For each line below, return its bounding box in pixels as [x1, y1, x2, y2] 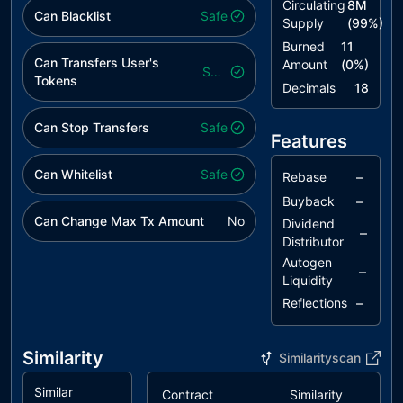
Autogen [282, 255, 332, 270]
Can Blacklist [34, 8, 111, 23]
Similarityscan [279, 350, 361, 365]
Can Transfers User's [34, 55, 159, 70]
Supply [282, 15, 324, 31]
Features [271, 130, 347, 152]
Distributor [282, 234, 344, 249]
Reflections [282, 295, 347, 310]
